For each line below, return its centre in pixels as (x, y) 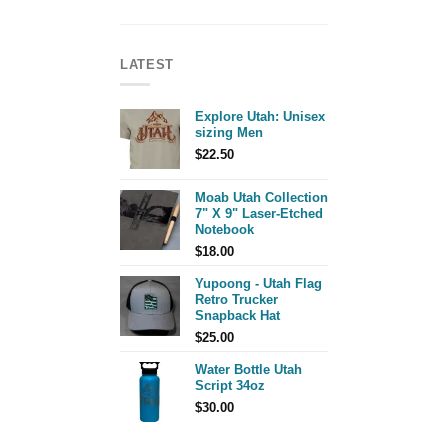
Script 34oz (230, 385)
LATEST (147, 64)
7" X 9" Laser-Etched (259, 213)
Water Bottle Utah (248, 369)
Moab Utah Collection (261, 197)
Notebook (224, 229)
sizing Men (229, 132)
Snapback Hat (237, 315)
